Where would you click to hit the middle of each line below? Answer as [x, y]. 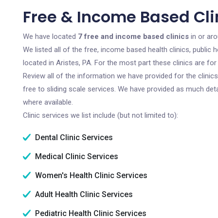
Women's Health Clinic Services [90, 175]
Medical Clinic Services [76, 156]
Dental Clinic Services [73, 137]
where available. [48, 102]
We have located [50, 36]
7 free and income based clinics [133, 36]
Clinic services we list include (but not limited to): [100, 115]
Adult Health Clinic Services [83, 194]
